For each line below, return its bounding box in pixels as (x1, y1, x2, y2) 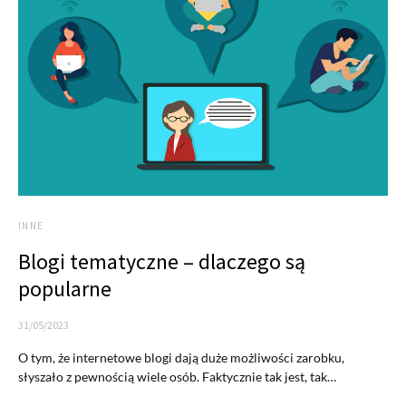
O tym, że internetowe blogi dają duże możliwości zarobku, (18, 350, 344, 366)
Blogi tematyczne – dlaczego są (18, 247, 305, 276)
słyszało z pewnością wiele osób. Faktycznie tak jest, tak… (18, 369, 336, 385)
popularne (18, 275, 111, 304)
